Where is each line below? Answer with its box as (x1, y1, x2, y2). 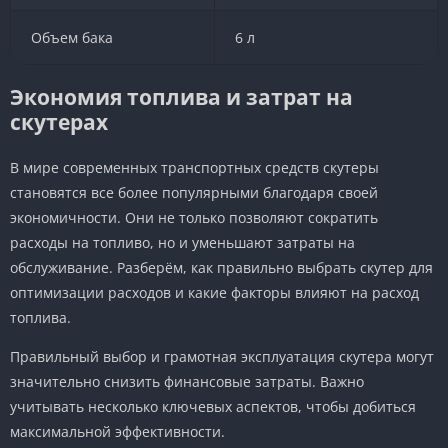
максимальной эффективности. (10, 421, 225, 441)
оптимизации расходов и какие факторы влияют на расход (10, 282, 419, 302)
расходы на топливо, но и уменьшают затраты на (10, 232, 355, 252)
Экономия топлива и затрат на (10, 82, 353, 111)
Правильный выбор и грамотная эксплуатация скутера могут (10, 346, 434, 366)
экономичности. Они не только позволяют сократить (10, 207, 378, 227)
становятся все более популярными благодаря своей (10, 182, 378, 202)
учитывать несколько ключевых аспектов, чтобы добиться (10, 396, 416, 416)
